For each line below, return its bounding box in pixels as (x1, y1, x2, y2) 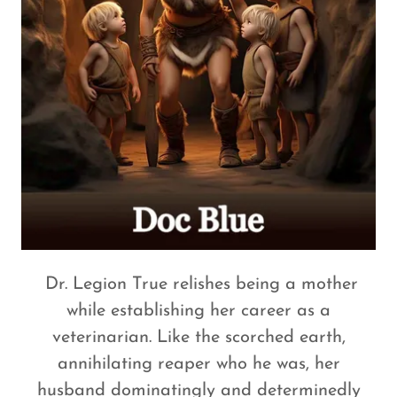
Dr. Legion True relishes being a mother (39, 276, 358, 294)
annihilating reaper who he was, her (57, 355, 340, 374)
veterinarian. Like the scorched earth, (51, 329, 346, 347)
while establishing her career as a (66, 302, 331, 321)
